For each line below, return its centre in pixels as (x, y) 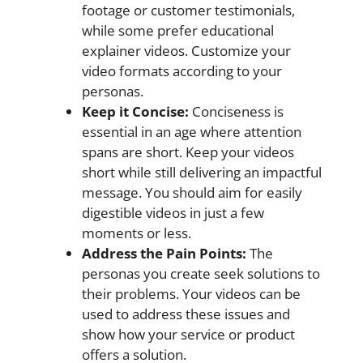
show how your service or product (188, 334)
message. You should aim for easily (192, 192)
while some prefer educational (178, 30)
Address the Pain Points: (164, 253)
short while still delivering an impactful (202, 172)
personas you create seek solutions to (201, 273)
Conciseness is (236, 111)
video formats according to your (182, 70)
